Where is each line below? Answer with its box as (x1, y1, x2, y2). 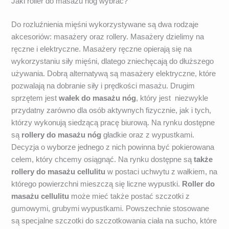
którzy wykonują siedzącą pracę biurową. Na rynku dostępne (11, 118, 215, 127)
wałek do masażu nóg (59, 94, 136, 102)
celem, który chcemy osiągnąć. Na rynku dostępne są (11, 155, 194, 164)
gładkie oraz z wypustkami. (103, 130, 195, 139)
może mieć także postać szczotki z (69, 192, 190, 200)
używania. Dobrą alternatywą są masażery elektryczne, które (11, 69, 216, 78)
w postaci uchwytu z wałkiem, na (105, 167, 218, 176)
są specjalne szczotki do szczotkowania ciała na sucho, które (11, 216, 217, 225)
